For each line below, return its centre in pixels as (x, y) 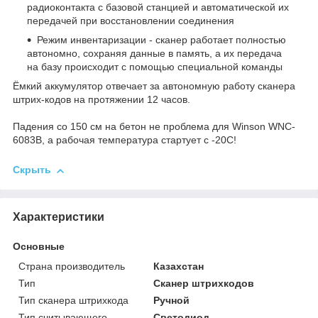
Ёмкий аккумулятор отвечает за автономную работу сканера (154, 86)
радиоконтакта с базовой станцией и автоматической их (158, 7)
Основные (39, 246)
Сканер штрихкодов (204, 283)
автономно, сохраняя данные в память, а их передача (154, 54)
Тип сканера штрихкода (73, 300)
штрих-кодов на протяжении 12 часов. (102, 100)
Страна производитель (72, 266)
